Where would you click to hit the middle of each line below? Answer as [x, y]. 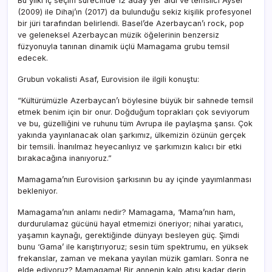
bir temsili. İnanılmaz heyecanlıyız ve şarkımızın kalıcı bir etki [130, 146]
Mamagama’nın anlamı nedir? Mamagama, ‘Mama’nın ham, [127, 212]
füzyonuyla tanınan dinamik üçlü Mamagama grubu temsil [124, 46]
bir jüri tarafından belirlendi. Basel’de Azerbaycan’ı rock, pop [131, 23]
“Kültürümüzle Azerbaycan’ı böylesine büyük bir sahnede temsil [135, 100]
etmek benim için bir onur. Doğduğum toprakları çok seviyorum [134, 112]
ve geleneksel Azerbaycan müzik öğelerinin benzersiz [118, 35]
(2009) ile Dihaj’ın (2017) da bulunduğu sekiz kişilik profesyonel [134, 12]
